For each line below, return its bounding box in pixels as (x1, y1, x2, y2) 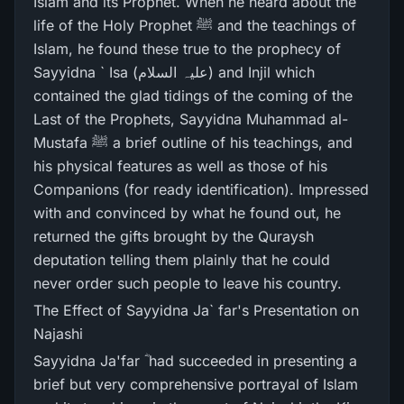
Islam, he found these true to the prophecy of (33, 40, 341, 58)
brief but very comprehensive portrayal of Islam (33, 375, 358, 393)
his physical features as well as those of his (33, 157, 327, 175)
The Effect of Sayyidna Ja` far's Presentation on (33, 301, 359, 319)
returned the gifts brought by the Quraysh (33, 227, 314, 245)
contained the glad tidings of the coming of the (33, 87, 353, 105)
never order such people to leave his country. (33, 274, 342, 292)
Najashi (33, 325, 83, 343)
